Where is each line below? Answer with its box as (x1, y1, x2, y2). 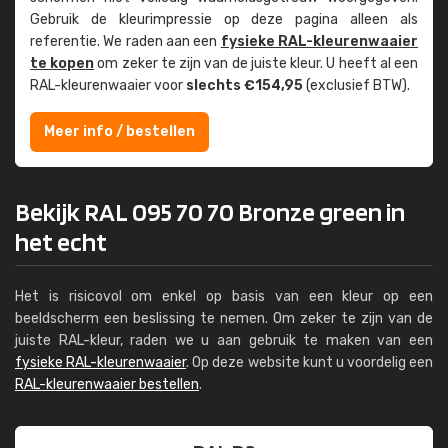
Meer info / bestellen (44, 123, 195, 140)
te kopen (30, 55, 95, 72)
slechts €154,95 (186, 77, 303, 94)
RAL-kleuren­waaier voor (30, 77, 186, 94)
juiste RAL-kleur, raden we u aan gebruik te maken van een (15, 332, 433, 349)
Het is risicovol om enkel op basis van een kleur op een (15, 288, 433, 305)
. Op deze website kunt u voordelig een (186, 354, 433, 371)
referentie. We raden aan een (30, 33, 221, 50)
